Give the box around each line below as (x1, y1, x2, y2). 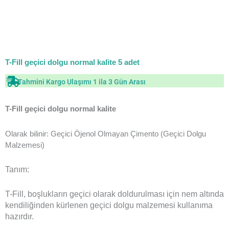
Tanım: (5, 165, 29, 174)
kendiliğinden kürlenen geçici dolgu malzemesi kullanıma (5, 201, 213, 210)
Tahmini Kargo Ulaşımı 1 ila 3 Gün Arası (18, 78, 146, 86)
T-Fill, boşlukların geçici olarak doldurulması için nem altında (5, 190, 224, 199)
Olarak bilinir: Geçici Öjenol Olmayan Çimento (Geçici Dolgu (5, 129, 206, 138)
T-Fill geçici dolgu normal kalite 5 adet (5, 58, 140, 67)
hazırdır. (5, 212, 34, 221)
